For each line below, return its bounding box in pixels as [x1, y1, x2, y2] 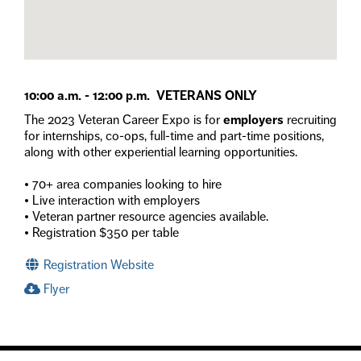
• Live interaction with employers [24, 192, 200, 208]
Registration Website [40, 256, 154, 272]
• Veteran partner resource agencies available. [24, 208, 268, 224]
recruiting [287, 111, 337, 127]
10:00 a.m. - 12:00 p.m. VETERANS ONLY [24, 87, 257, 103]
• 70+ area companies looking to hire [24, 176, 222, 192]
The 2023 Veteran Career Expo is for [24, 111, 223, 127]
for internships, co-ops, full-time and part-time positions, [24, 127, 324, 143]
